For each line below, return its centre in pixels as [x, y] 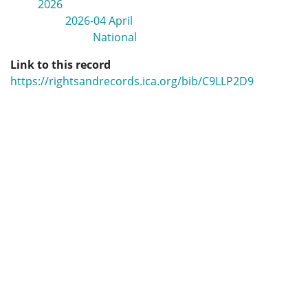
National [115, 37]
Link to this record [60, 65]
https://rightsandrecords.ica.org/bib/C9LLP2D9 [132, 81]
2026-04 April [99, 21]
